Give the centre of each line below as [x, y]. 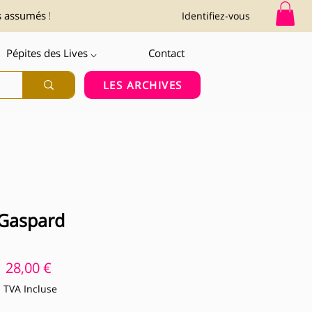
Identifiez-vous [216, 15]
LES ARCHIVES [142, 85]
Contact [166, 53]
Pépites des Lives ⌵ [52, 53]
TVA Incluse [30, 288]
